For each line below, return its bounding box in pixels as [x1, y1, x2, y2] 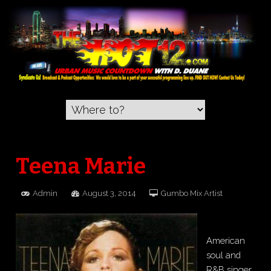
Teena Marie [16, 152, 146, 180]
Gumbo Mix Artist [161, 188, 223, 198]
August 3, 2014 [82, 188, 136, 198]
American [206, 235, 246, 246]
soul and [206, 250, 241, 261]
